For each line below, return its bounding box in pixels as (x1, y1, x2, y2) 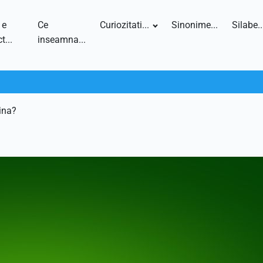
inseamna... (38, 34, 86, 45)
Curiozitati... (100, 19, 150, 31)
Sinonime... (171, 19, 218, 31)
